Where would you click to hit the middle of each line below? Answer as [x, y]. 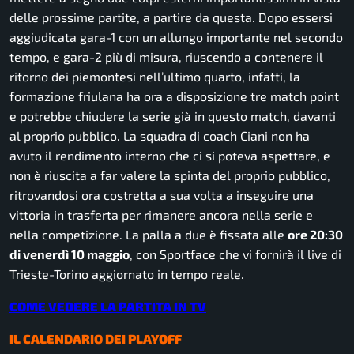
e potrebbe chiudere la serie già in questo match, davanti [173, 116]
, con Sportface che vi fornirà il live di [235, 254]
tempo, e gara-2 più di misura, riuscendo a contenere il [166, 57]
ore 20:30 [315, 235]
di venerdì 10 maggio [70, 254]
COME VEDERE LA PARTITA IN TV [108, 307]
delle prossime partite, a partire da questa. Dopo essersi [171, 17]
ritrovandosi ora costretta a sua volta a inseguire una [162, 195]
